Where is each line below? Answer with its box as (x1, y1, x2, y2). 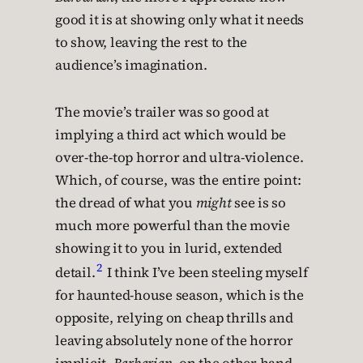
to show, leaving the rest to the (55, 33, 247, 53)
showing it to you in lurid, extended (55, 239, 282, 258)
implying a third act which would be (55, 126, 286, 145)
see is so (231, 194, 286, 213)
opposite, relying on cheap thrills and (55, 308, 293, 327)
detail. (55, 263, 96, 282)
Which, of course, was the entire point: (55, 171, 301, 190)
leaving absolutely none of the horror (55, 331, 293, 350)
